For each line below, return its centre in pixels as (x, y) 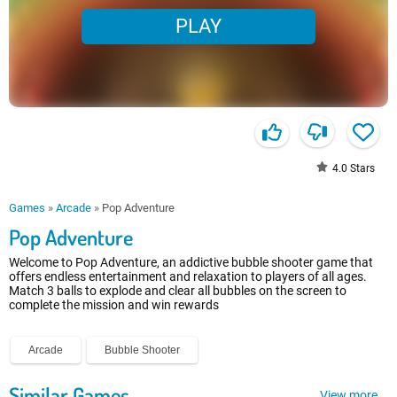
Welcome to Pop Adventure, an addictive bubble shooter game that (191, 263)
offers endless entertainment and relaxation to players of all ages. (188, 277)
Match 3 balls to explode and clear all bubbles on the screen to (178, 291)
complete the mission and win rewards (114, 305)
